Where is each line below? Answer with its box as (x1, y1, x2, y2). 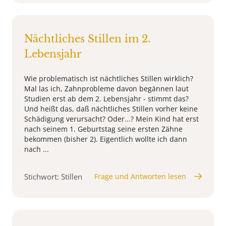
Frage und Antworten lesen (94, 171, 186, 181)
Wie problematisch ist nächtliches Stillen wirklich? (24, 73, 193, 83)
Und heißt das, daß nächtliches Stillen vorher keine (24, 103, 198, 114)
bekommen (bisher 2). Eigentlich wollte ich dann (24, 134, 187, 144)
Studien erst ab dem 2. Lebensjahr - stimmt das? (24, 93, 189, 103)
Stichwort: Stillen (24, 171, 82, 182)
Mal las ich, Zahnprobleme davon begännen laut (24, 83, 189, 93)
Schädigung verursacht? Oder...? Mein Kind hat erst (24, 114, 199, 124)
